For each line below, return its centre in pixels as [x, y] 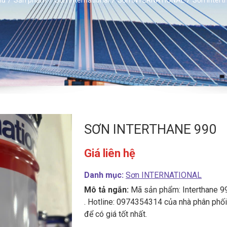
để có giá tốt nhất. [116, 214]
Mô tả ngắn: [106, 190]
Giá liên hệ [110, 153]
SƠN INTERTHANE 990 [150, 129]
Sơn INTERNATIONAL [164, 175]
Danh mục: [105, 175]
